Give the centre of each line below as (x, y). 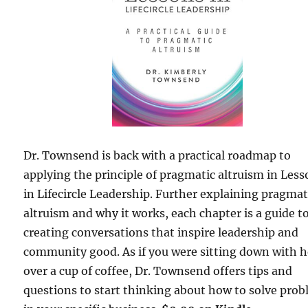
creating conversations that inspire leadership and (161, 233)
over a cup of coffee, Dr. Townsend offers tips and (158, 271)
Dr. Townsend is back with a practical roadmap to (157, 156)
